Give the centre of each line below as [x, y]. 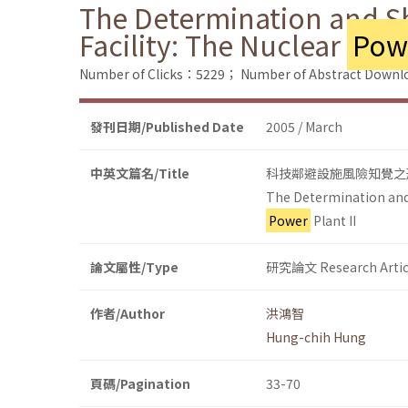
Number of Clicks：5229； [158, 74]
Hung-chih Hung [316, 337]
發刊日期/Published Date [167, 127]
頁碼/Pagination [140, 384]
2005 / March [304, 127]
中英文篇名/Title [140, 173]
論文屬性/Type [134, 267]
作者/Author [127, 314]
